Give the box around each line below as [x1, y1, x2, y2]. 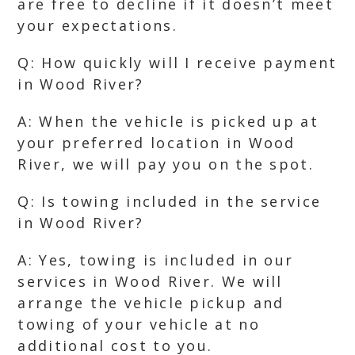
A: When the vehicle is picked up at [17, 112, 319, 131]
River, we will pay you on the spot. [17, 155, 314, 174]
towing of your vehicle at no [17, 315, 260, 334]
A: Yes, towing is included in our [17, 250, 294, 269]
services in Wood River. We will [17, 272, 283, 291]
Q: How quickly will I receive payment [17, 53, 338, 72]
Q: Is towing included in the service [17, 192, 322, 211]
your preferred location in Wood [17, 133, 296, 152]
